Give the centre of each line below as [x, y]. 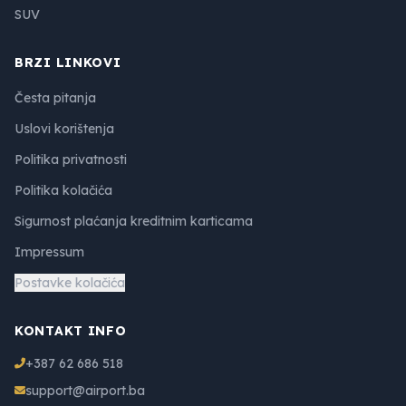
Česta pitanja [55, 97]
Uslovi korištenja [64, 128]
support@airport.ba [85, 390]
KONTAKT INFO [71, 330]
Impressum [49, 251]
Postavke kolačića [70, 282]
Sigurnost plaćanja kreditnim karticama [134, 221]
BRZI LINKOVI [68, 62]
